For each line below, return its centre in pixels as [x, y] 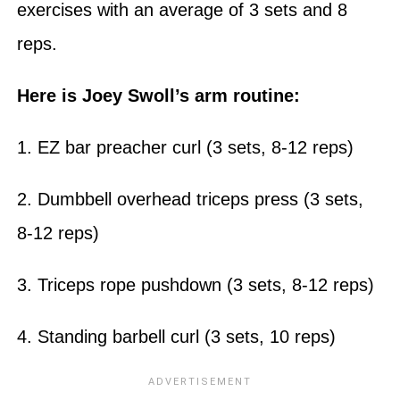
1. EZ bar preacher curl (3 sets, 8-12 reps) [185, 147]
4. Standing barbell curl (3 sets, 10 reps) [176, 336]
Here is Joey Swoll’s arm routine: [158, 95]
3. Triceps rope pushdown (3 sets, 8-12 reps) [195, 284]
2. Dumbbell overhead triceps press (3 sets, [190, 199]
